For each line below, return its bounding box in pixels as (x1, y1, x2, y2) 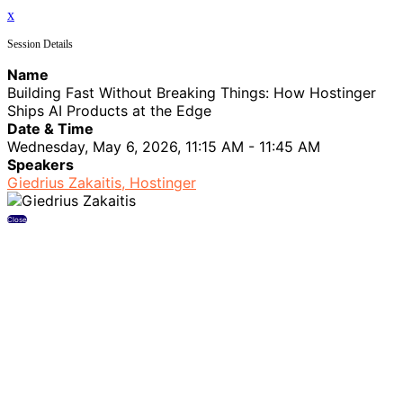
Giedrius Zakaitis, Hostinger (7, 173, 196, 192)
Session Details (7, 37, 73, 50)
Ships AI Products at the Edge (7, 101, 211, 120)
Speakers (7, 155, 74, 174)
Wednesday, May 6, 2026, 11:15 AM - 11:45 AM (7, 137, 320, 156)
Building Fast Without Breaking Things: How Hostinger (7, 83, 376, 102)
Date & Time (7, 119, 94, 138)
